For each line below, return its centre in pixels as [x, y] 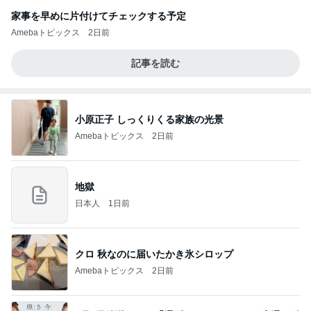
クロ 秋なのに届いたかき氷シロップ [154, 254]
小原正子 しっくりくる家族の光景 [149, 119]
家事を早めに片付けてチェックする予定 [99, 16]
